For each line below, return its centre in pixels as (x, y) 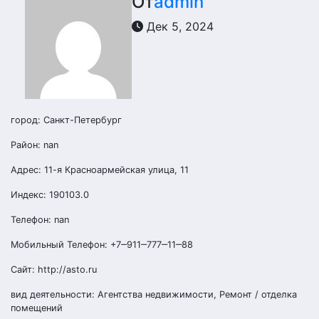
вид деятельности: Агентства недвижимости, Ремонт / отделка (154, 294)
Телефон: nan (40, 220)
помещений (37, 308)
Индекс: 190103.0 (50, 195)
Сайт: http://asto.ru (54, 270)
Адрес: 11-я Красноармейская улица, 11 (100, 170)
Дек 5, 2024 (178, 26)
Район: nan (35, 145)
